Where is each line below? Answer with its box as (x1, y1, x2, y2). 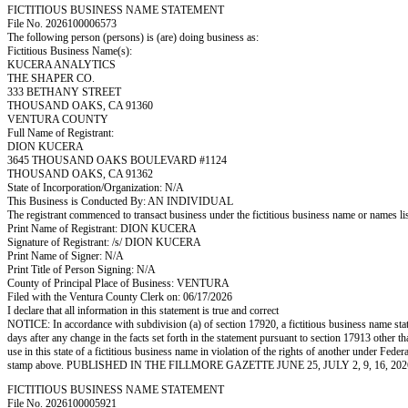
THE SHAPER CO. (7, 72, 95, 85)
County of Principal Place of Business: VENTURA (7, 277, 229, 290)
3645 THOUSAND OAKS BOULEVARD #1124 (7, 154, 227, 167)
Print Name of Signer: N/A (7, 250, 124, 262)
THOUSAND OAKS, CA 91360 (7, 99, 153, 112)
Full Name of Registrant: (7, 127, 114, 139)
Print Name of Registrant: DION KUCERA (7, 222, 197, 235)
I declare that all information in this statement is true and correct (7, 304, 279, 317)
